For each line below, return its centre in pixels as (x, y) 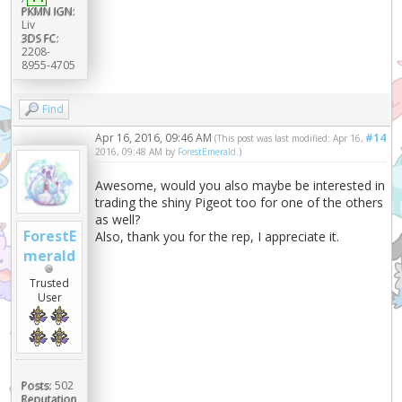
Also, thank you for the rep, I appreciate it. (218, 237)
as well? (118, 220)
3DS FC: (40, 39)
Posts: (36, 386)
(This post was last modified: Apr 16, (289, 139)
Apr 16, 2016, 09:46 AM (155, 138)
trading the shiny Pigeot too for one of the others (240, 203)
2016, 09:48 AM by (137, 152)
